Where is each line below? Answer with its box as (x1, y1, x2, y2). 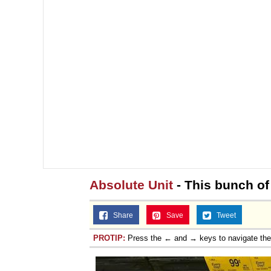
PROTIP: (93, 233, 125, 243)
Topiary (163, 10, 198, 22)
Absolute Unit (90, 177, 173, 192)
